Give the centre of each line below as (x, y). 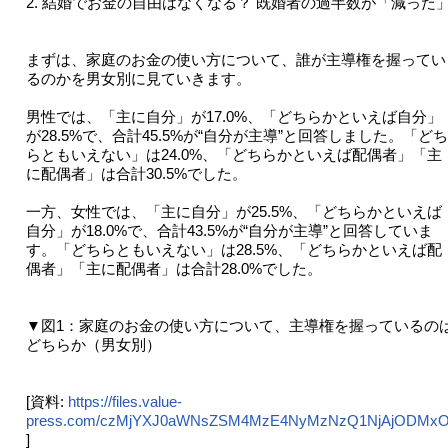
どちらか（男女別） (93, 345)
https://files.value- (124, 402)
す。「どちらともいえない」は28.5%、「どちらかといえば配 (233, 250)
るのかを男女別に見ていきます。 (138, 79)
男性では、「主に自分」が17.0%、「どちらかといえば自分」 (233, 117)
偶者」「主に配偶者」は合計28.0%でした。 (173, 269)
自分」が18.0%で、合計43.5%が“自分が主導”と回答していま (229, 231)
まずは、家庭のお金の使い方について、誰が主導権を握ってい (235, 60)
